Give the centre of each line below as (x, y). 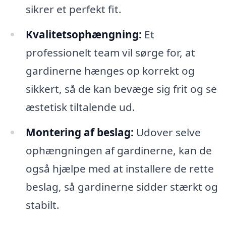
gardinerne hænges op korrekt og (110, 70)
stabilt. (42, 205)
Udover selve (167, 132)
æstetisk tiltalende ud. (80, 107)
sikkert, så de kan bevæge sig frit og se (121, 89)
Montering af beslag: (79, 132)
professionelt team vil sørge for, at (110, 52)
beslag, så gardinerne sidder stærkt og (122, 186)
